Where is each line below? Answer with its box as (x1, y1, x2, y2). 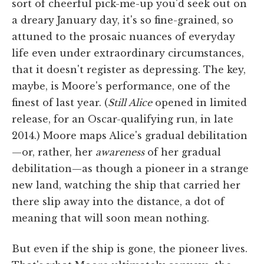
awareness (95, 146, 144, 158)
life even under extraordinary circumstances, (12, 47, 244, 59)
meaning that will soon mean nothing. (12, 212, 209, 224)
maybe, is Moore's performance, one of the (12, 80, 230, 92)
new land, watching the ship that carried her (12, 179, 240, 191)
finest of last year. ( (12, 96, 108, 108)
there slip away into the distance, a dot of (12, 195, 225, 207)
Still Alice (108, 96, 152, 108)
